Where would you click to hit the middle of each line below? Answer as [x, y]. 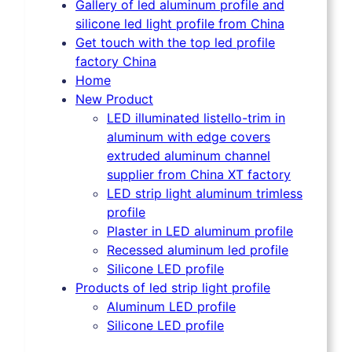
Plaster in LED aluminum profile [200, 231]
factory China [116, 62]
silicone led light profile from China [180, 24]
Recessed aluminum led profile [198, 250]
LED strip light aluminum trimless [205, 194]
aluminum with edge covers [189, 137]
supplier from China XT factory [199, 175]
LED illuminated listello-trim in [196, 118]
